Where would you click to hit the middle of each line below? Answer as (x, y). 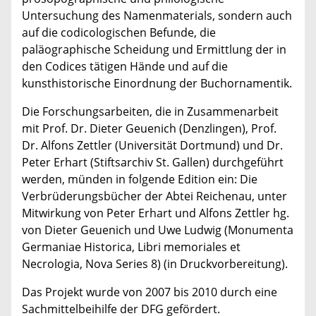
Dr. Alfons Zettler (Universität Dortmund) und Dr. (152, 145)
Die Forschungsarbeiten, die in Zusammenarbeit (150, 111)
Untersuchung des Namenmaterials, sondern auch (157, 15)
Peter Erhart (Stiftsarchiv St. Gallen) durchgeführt (153, 162)
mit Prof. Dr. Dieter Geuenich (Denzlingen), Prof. (149, 128)
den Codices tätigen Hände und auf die (125, 66)
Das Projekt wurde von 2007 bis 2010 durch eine (150, 292)
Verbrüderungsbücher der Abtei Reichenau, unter (154, 196)
